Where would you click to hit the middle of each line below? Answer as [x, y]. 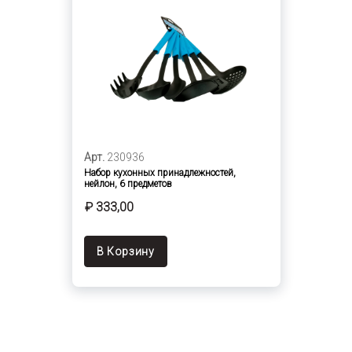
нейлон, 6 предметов [128, 184]
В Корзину [125, 251]
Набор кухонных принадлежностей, [159, 173]
